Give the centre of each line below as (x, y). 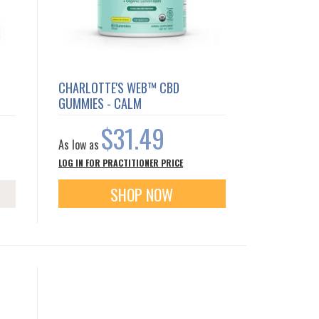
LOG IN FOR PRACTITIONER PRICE (121, 162)
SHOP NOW (142, 194)
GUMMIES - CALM (100, 103)
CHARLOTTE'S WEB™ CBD (119, 87)
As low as (79, 144)
